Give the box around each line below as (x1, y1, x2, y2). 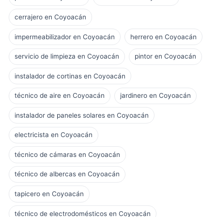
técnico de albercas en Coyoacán (14, 170, 120, 178)
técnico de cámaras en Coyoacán (14, 150, 120, 158)
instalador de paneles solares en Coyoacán (14, 111, 149, 119)
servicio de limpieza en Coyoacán (14, 52, 119, 61)
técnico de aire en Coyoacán (14, 92, 105, 100)
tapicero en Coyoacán (14, 190, 84, 198)
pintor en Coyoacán (135, 52, 197, 61)
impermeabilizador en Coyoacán (14, 32, 115, 41)
